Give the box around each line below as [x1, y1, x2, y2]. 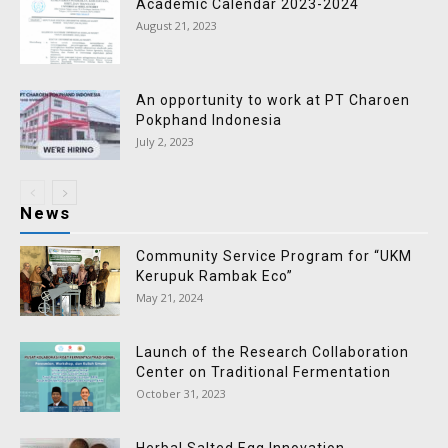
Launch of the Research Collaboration [136, 344, 409, 360]
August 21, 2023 [136, 18, 217, 33]
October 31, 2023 [136, 386, 226, 401]
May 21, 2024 [136, 290, 203, 305]
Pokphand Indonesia [136, 112, 282, 128]
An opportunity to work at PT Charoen [136, 92, 410, 108]
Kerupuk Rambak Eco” [136, 268, 293, 284]
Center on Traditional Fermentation [136, 364, 391, 380]
